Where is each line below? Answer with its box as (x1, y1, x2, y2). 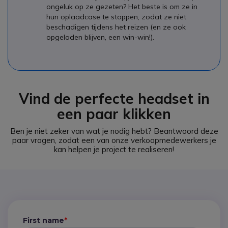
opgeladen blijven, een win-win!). (46, 32, 154, 42)
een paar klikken (57, 104, 171, 123)
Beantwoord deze (153, 126, 218, 136)
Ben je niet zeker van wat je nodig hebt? (10, 126, 154, 136)
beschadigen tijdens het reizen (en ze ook (46, 22, 186, 32)
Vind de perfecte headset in (18, 89, 210, 107)
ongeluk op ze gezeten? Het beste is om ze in (46, 2, 197, 11)
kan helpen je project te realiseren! (54, 144, 174, 154)
